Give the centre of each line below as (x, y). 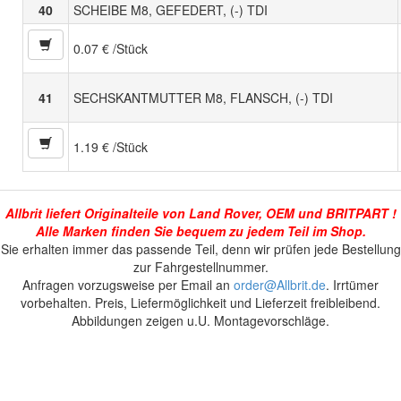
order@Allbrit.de (280, 285)
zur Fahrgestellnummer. (200, 267)
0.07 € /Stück (111, 49)
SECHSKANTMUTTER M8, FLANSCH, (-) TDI (203, 98)
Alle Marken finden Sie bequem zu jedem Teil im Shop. (200, 231)
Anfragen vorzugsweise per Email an (128, 285)
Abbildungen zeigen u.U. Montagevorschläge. (200, 321)
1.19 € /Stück (111, 147)
